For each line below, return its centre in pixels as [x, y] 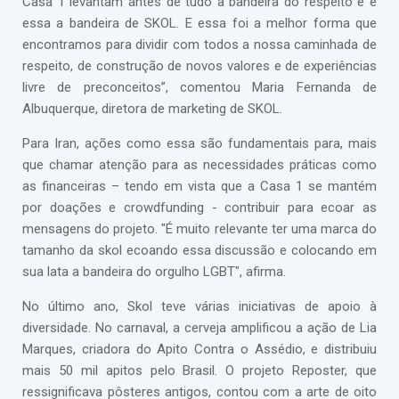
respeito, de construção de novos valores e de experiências [199, 66]
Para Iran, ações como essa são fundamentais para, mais [199, 143]
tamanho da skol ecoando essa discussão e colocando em [199, 250]
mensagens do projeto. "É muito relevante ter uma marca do [199, 229]
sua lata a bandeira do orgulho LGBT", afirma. [154, 272]
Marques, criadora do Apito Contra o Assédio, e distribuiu [199, 349]
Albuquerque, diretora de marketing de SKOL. [152, 109]
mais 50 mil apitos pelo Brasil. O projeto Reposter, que [199, 370]
